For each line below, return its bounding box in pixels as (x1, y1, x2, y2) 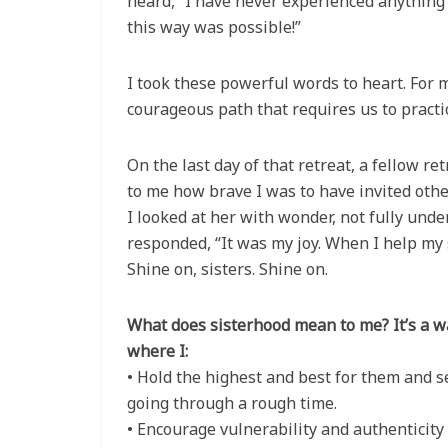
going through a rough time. (127, 392, 337, 415)
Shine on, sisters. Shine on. (127, 258, 328, 281)
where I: (127, 340, 188, 363)
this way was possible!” (127, 16, 301, 39)
